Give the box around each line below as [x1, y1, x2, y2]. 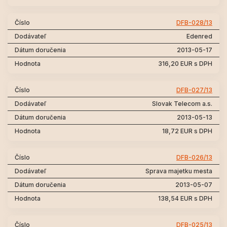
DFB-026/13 [176, 154, 212, 161]
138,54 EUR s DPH [158, 195, 212, 202]
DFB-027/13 [176, 86, 212, 94]
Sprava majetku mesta [145, 167, 212, 175]
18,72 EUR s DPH [162, 127, 212, 135]
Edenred [186, 32, 212, 40]
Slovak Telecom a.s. [152, 100, 212, 107]
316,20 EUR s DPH [158, 60, 212, 67]
